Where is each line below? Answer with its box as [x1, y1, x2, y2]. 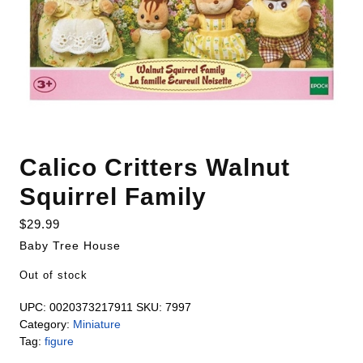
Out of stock [19, 269, 88, 281]
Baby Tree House [19, 239, 121, 252]
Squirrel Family [19, 183, 207, 210]
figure [45, 335, 74, 348]
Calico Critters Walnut [19, 154, 290, 181]
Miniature [73, 318, 121, 331]
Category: [19, 318, 73, 331]
